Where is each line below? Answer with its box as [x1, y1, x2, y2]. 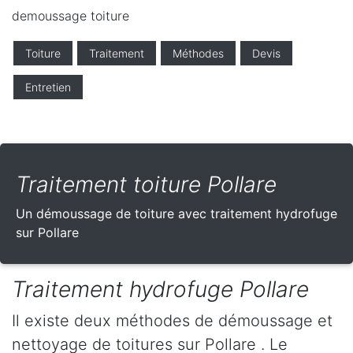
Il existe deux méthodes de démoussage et [12, 311, 333, 331]
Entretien [25, 80, 71, 95]
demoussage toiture [12, 8, 129, 24]
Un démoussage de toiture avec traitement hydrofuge [16, 206, 337, 222]
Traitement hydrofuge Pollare [12, 276, 309, 303]
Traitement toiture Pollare [16, 171, 277, 199]
